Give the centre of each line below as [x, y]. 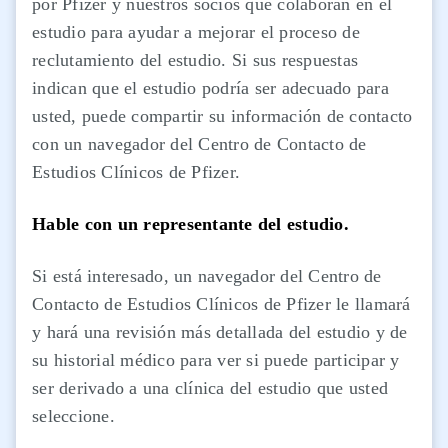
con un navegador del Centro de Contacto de [199, 144]
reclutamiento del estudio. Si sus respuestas [195, 60]
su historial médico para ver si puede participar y [216, 360]
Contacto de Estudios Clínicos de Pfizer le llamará [221, 304]
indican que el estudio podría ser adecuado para [210, 88]
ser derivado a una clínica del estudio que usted [210, 388]
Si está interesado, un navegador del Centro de [207, 276]
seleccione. [76, 416]
